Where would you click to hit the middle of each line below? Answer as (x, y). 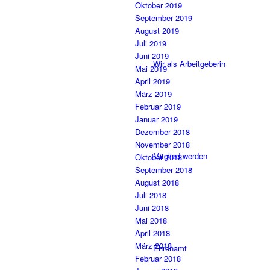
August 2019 (157, 31)
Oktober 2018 (159, 157)
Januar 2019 (156, 119)
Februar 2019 (158, 107)
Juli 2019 (151, 43)
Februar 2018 (158, 259)
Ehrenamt (170, 248)
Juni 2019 (152, 56)
